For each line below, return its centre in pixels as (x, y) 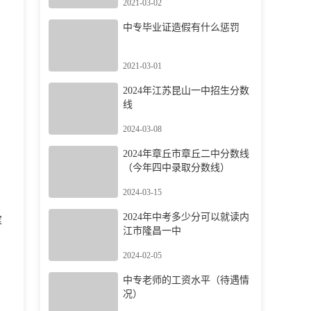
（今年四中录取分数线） (176, 168)
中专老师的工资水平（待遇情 (186, 280)
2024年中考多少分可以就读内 (186, 217)
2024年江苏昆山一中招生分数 (186, 91)
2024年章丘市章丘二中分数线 (186, 154)
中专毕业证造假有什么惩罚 (181, 27)
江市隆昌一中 (152, 231)
